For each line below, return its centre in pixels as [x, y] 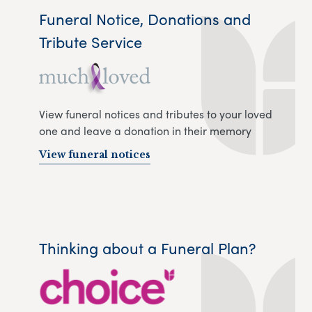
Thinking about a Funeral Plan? [147, 248]
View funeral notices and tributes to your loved [156, 114]
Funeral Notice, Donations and [145, 18]
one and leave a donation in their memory [145, 130]
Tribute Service [91, 41]
